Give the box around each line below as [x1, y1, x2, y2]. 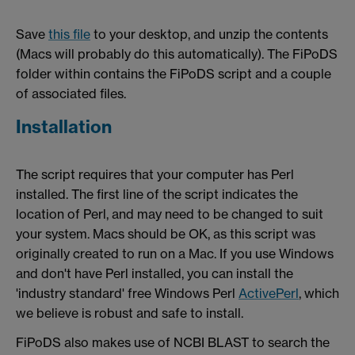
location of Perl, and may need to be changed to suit [16, 205, 323, 222]
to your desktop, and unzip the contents [90, 25, 328, 42]
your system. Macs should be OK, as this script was [16, 225, 315, 242]
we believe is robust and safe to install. [16, 304, 243, 321]
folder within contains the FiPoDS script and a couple [16, 65, 331, 82]
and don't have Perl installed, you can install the [16, 265, 293, 281]
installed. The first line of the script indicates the [16, 185, 298, 202]
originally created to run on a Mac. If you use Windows [16, 245, 334, 261]
